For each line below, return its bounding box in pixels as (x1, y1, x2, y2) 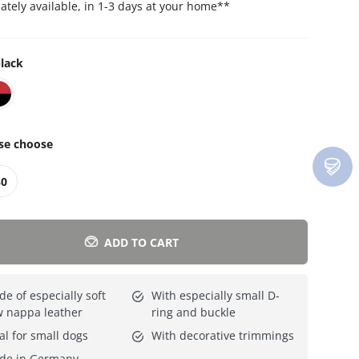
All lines (64, 26, 99, 41)
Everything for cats (15, 26, 99, 41)
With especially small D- (151, 288, 280, 304)
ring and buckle (151, 305, 236, 321)
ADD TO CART (104, 234, 179, 250)
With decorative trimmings (151, 328, 294, 344)
